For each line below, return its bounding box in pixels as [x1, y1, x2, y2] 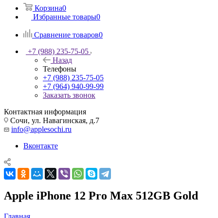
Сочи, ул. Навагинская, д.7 [8, 116, 99, 125]
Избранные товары [33, 12, 96, 21]
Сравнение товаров [34, 30, 99, 39]
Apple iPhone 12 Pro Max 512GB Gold [4, 189, 198, 202]
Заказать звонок [43, 91, 95, 99]
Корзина [35, 3, 62, 12]
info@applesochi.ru [11, 125, 72, 133]
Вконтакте [23, 141, 58, 150]
